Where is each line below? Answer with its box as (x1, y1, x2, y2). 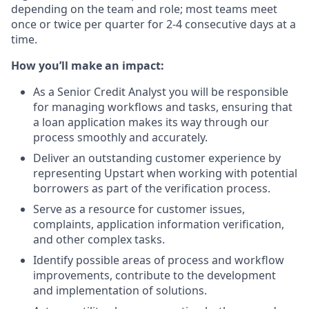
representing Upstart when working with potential (33, 166, 297, 181)
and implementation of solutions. (33, 283, 207, 298)
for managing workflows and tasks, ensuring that (33, 99, 292, 114)
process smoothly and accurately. (33, 130, 208, 145)
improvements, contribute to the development (33, 268, 276, 283)
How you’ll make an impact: (11, 58, 164, 73)
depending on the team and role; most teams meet (11, 1, 277, 17)
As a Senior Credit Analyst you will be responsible (33, 84, 288, 99)
